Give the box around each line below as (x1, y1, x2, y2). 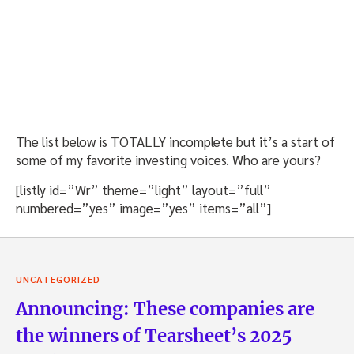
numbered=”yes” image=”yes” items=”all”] (16, 198, 271, 217)
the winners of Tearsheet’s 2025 (16, 324, 292, 347)
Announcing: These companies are (16, 297, 314, 320)
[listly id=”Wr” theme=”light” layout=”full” (16, 180, 271, 198)
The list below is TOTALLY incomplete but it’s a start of (16, 132, 335, 150)
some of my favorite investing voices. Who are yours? (16, 150, 321, 168)
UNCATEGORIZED (16, 272, 100, 285)
